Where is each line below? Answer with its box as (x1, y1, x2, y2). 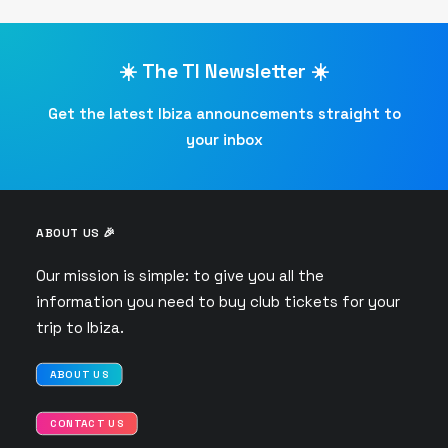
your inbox (185, 130, 263, 149)
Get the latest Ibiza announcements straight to (47, 104, 401, 123)
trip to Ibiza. (36, 318, 124, 337)
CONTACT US (49, 416, 124, 431)
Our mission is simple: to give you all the (36, 266, 324, 285)
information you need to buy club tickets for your (36, 292, 400, 311)
